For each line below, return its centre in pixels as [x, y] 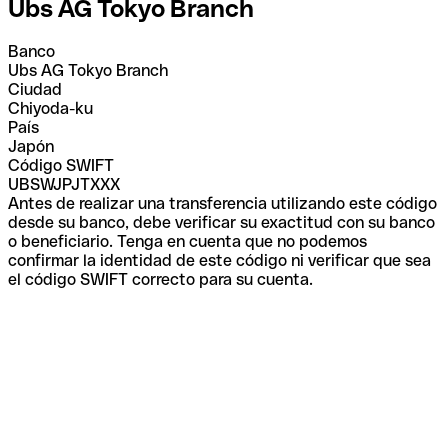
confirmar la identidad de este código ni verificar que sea [219, 260]
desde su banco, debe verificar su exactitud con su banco [221, 222]
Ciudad [35, 89]
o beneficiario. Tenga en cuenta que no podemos [187, 241]
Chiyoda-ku [50, 108]
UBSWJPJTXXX [64, 184]
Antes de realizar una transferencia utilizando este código [222, 203]
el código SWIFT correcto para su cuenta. [160, 279]
